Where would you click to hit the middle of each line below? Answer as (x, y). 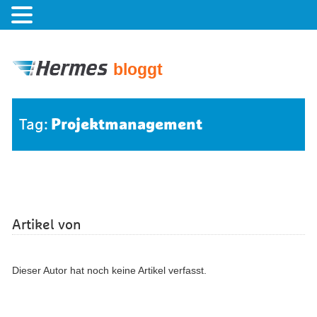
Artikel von (47, 225)
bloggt (138, 69)
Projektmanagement (127, 124)
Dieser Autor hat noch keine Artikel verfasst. (109, 270)
